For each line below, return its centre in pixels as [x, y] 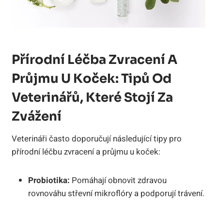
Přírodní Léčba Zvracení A [94, 60]
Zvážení [37, 117]
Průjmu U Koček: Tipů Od [92, 79]
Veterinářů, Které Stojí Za [92, 98]
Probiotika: [49, 181]
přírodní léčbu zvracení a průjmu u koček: [86, 152]
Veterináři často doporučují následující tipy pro [97, 139]
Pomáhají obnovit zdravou [118, 181]
